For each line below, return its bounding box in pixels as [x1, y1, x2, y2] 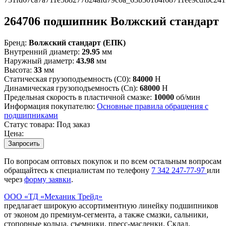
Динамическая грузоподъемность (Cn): [4, 83, 140, 92]
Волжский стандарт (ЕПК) [29, 38, 126, 47]
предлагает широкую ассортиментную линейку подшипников [4, 201, 218, 210]
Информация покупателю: [4, 101, 95, 110]
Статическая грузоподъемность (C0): [4, 74, 133, 83]
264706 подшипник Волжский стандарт [4, 14, 219, 28]
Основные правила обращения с [97, 101, 208, 110]
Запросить [8, 139, 40, 147]
